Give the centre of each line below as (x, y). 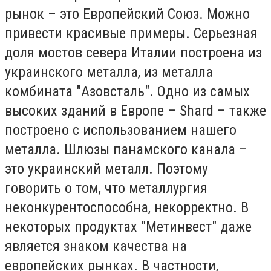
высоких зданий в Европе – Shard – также (135, 110)
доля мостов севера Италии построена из (133, 52)
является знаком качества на (96, 246)
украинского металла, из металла (109, 72)
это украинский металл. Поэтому (106, 168)
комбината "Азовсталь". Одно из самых (127, 91)
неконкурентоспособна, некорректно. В (127, 207)
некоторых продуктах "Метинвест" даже (128, 227)
